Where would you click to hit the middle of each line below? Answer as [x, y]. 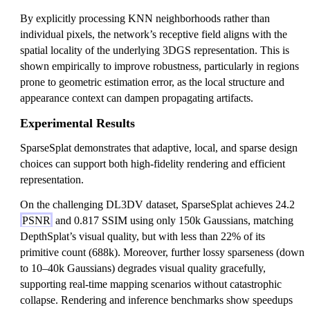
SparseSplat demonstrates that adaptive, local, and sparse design [159, 148]
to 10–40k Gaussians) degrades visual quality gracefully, [143, 268]
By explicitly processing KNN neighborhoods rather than [145, 19]
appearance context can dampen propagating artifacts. [137, 98]
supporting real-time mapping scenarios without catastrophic [151, 284]
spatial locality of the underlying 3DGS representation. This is [155, 51]
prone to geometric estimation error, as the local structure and [152, 82]
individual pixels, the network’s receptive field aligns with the [154, 35]
